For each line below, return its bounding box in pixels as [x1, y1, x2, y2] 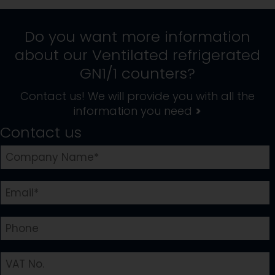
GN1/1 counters [80, 63, 187, 84]
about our [15, 45, 92, 66]
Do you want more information [25, 26, 250, 47]
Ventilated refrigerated [92, 45, 260, 66]
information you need [74, 103, 195, 119]
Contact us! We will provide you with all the [20, 88, 255, 104]
